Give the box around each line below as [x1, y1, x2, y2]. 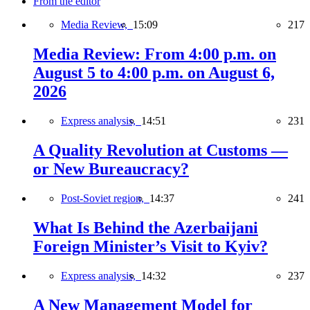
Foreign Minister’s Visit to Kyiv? [33, 237, 268, 255]
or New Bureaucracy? [33, 160, 189, 179]
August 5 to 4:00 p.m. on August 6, [33, 64, 275, 82]
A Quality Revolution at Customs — [33, 141, 288, 160]
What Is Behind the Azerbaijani [33, 218, 258, 237]
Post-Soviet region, [61, 192, 149, 204]
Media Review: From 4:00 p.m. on [33, 45, 276, 64]
